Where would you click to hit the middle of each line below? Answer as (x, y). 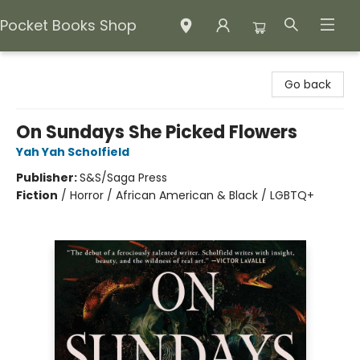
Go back (308, 84)
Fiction (37, 195)
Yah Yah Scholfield (73, 152)
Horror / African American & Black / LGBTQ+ (192, 195)
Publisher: (48, 178)
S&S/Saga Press (123, 178)
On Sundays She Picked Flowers (157, 132)
